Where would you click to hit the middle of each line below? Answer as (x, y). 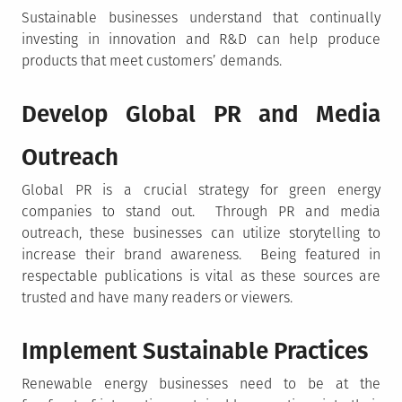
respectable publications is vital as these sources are (201, 276)
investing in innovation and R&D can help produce (201, 39)
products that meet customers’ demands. (152, 61)
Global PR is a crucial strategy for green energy (201, 190)
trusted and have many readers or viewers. (157, 297)
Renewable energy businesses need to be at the (201, 384)
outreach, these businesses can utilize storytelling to (201, 233)
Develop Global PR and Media (201, 114)
